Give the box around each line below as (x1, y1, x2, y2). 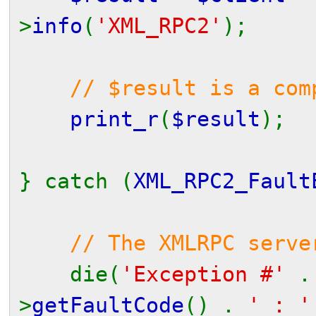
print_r (70, 107, 159, 131)
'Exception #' (121, 262, 298, 286)
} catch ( (19, 169, 133, 193)
